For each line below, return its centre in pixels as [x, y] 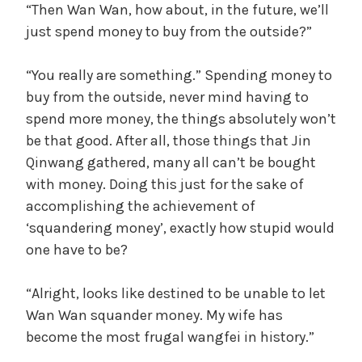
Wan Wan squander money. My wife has [154, 315]
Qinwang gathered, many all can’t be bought [171, 162]
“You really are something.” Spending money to [179, 75]
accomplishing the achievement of [141, 206]
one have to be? [77, 249]
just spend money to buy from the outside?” [169, 31]
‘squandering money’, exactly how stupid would [180, 227]
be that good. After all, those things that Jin [168, 140]
